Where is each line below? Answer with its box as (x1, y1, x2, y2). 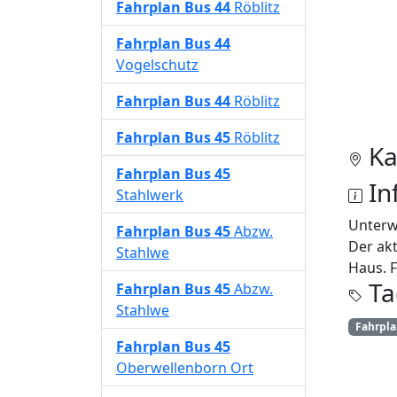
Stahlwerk (116, 185, 183, 205)
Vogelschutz (116, 55, 198, 74)
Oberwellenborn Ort (116, 358, 253, 378)
